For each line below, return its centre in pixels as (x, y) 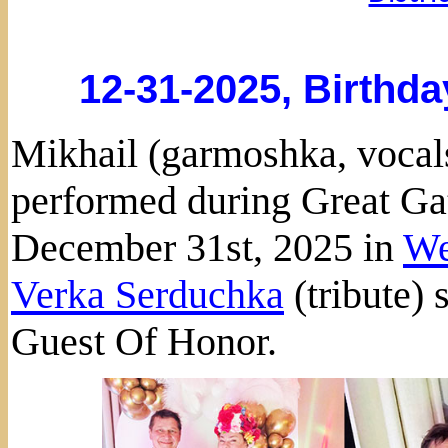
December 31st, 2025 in (207, 247)
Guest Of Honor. (144, 341)
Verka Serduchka (147, 294)
